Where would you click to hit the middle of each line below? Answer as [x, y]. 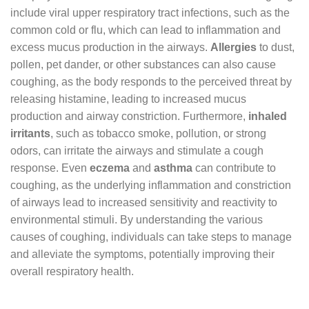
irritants [30, 133]
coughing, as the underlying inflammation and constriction [151, 185]
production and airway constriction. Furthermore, [129, 116]
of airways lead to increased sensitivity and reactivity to [144, 202]
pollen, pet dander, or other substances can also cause [143, 64]
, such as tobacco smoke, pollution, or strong [158, 133]
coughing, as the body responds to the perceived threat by [151, 81]
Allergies [233, 47]
